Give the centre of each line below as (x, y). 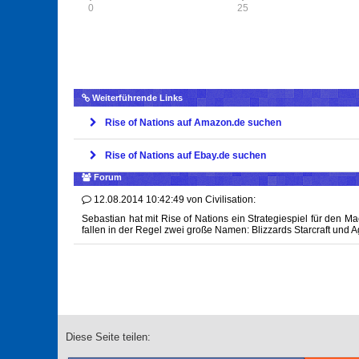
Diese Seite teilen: (108, 337)
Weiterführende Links (137, 98)
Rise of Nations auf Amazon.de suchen (193, 123)
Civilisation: (230, 200)
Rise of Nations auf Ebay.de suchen (186, 156)
